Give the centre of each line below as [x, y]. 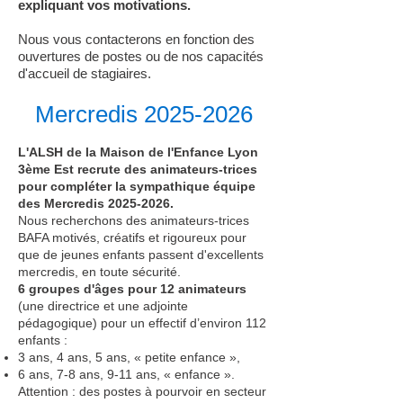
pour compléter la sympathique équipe [137, 186]
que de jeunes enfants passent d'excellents [141, 255]
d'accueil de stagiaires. [85, 73]
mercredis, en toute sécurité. [99, 272]
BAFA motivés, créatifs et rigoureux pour [132, 237]
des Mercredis [63, 203]
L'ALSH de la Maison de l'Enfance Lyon [138, 152]
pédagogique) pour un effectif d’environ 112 [142, 323]
